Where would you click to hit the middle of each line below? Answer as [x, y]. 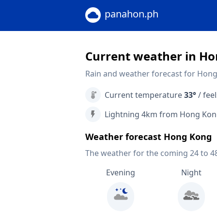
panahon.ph [132, 14]
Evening [120, 172]
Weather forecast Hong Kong [148, 137]
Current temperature [144, 95]
